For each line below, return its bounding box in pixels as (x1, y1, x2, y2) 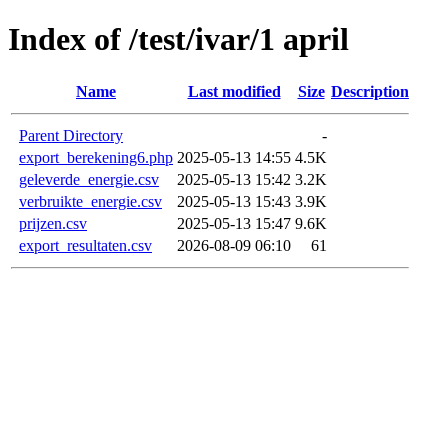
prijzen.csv (19, 214, 87, 232)
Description (331, 82, 409, 100)
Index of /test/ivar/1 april (8, 21, 349, 58)
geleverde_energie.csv (19, 170, 159, 188)
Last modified (187, 82, 281, 100)
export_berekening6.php (19, 148, 173, 166)
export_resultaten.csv (19, 236, 152, 254)
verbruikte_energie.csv (19, 192, 162, 210)
